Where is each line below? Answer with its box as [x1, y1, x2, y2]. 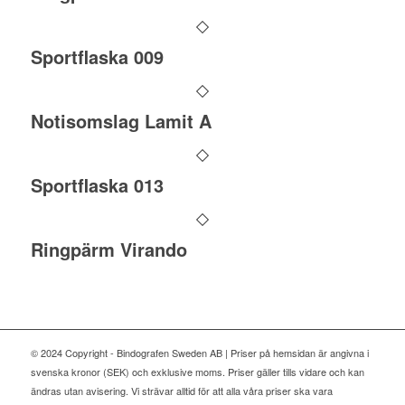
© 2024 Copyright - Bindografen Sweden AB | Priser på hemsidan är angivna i [30, 344, 369, 360]
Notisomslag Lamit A [30, 107, 212, 134]
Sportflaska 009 [30, 42, 164, 70]
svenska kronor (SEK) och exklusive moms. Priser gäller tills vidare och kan [30, 363, 364, 379]
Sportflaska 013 [30, 171, 164, 198]
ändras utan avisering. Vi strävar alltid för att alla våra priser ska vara [30, 382, 333, 398]
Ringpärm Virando [30, 235, 187, 262]
